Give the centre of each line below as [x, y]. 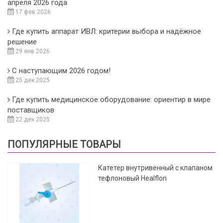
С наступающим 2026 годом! [61, 70]
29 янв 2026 [32, 51]
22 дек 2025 [32, 119]
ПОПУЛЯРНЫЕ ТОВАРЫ [64, 144]
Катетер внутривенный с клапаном [156, 167]
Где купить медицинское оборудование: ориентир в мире [111, 99]
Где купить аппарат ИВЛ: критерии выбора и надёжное [107, 31]
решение [22, 42]
